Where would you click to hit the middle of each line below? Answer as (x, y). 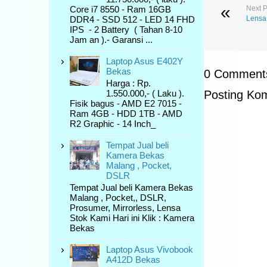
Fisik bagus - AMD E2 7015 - (126, 103)
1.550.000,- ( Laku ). (145, 93)
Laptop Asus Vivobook (150, 249)
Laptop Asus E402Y (145, 61)
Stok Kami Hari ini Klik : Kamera (132, 218)
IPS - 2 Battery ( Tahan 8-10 (126, 30)
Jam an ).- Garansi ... (111, 40)
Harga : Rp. (128, 83)
